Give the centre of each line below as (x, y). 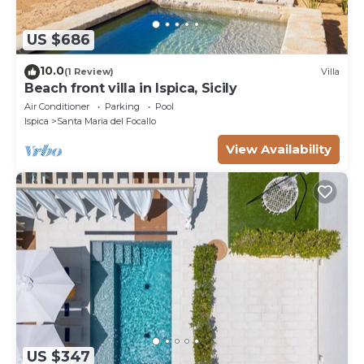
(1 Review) (89, 72)
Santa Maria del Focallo (106, 121)
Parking (122, 106)
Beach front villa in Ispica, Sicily (131, 88)
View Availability (279, 149)
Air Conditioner (57, 106)
